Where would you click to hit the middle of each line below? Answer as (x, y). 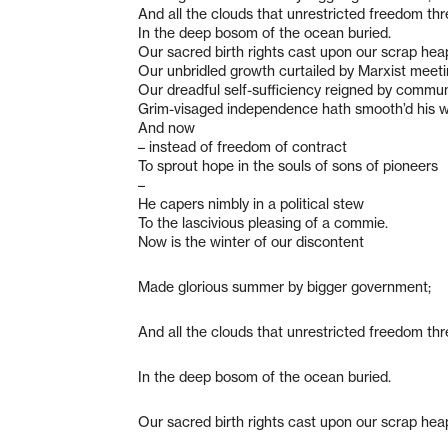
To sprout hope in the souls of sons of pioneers (288, 165)
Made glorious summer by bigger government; (284, 286)
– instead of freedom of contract (242, 146)
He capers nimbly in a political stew (251, 203)
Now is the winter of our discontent (251, 241)
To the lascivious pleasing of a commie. (263, 222)
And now (166, 127)
